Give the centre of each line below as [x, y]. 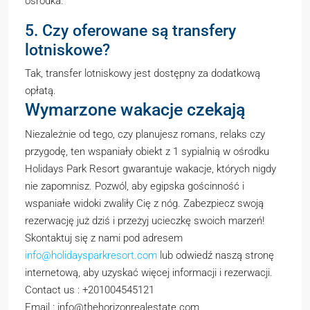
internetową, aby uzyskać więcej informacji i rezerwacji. [149, 273]
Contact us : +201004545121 [90, 290]
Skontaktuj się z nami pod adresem [104, 238]
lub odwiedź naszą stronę [216, 255]
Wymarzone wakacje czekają [135, 110]
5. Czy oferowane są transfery [130, 30]
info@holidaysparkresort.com [91, 255]
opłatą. [40, 91]
